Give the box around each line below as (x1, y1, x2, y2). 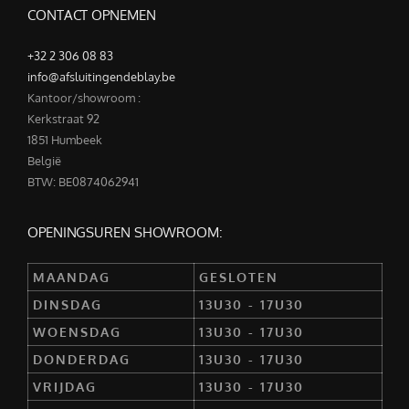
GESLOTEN (199, 269, 278, 286)
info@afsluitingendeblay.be (27, 69, 175, 85)
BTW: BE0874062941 (27, 174, 139, 190)
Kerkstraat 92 (27, 111, 100, 127)
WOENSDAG (33, 324, 121, 341)
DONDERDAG (33, 351, 131, 368)
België (27, 153, 61, 169)
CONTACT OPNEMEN (27, 6, 156, 25)
